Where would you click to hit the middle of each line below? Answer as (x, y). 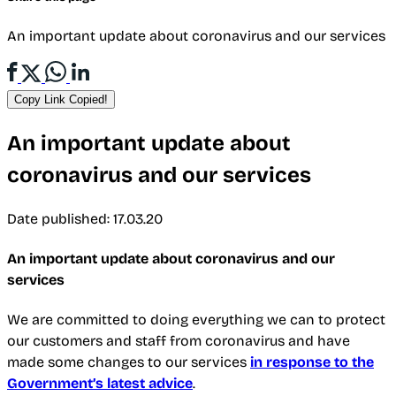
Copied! (88, 99)
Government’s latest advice (100, 384)
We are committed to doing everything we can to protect (196, 320)
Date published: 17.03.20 (85, 218)
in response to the (312, 362)
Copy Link (40, 99)
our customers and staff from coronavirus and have (179, 341)
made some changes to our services (129, 362)
